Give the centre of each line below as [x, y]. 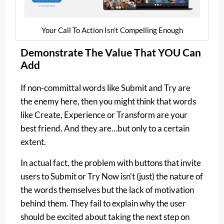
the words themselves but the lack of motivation [107, 189]
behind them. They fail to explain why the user [103, 203]
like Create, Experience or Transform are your [104, 115]
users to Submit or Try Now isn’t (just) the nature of [112, 176]
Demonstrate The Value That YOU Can [111, 52]
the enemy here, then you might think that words [108, 101]
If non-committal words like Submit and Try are [105, 88]
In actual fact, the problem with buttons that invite [111, 162]
